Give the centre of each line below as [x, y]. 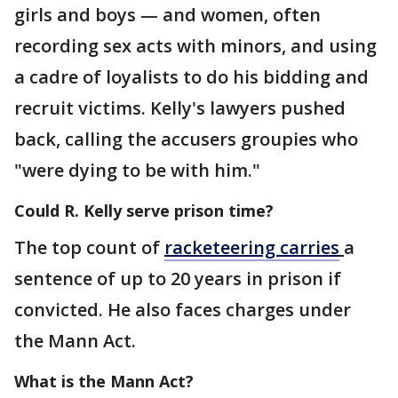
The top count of [89, 247]
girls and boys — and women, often [167, 14]
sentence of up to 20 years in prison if [178, 278]
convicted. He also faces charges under [183, 309]
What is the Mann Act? [104, 381]
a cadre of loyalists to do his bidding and [191, 76]
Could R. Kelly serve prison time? [144, 210]
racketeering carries [252, 247]
